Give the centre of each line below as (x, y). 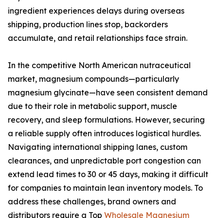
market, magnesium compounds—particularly (93, 79)
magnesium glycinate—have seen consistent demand (108, 92)
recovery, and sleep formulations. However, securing (106, 120)
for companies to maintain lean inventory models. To (105, 188)
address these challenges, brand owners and (92, 201)
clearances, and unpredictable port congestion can (104, 161)
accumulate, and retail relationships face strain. (98, 38)
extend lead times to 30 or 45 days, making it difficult (108, 174)
